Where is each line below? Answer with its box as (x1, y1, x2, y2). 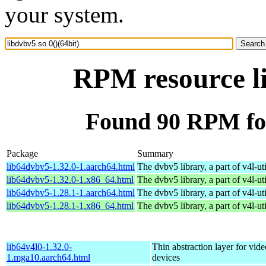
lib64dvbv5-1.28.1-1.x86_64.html (7, 200, 134, 211)
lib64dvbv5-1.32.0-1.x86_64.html (7, 174, 134, 185)
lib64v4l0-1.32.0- (7, 241, 72, 252)
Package (7, 148, 38, 159)
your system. (5, 2, 124, 27)
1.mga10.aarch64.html (7, 252, 90, 262)
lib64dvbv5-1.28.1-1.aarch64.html (7, 187, 135, 198)
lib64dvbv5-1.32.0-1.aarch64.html (7, 161, 135, 172)
